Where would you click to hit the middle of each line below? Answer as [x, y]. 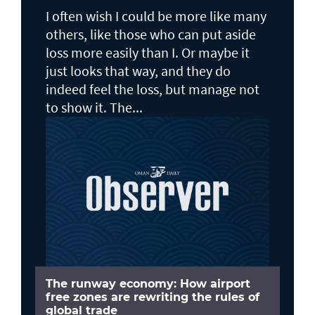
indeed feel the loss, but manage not [153, 89]
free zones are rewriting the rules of [153, 297]
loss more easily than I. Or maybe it [148, 53]
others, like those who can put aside [151, 34]
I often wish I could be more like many [156, 16]
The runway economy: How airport [148, 284]
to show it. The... [94, 108]
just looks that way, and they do [138, 71]
